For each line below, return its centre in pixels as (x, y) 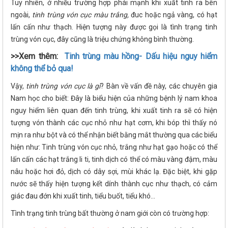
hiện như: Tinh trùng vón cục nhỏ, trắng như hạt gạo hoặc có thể (114, 147)
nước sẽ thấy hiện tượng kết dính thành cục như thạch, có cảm (114, 184)
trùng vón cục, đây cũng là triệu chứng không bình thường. (102, 39)
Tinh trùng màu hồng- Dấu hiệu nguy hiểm (141, 56)
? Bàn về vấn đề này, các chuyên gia (159, 86)
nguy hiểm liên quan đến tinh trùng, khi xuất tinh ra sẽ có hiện (114, 111)
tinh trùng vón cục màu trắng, (81, 15)
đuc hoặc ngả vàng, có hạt (174, 15)
